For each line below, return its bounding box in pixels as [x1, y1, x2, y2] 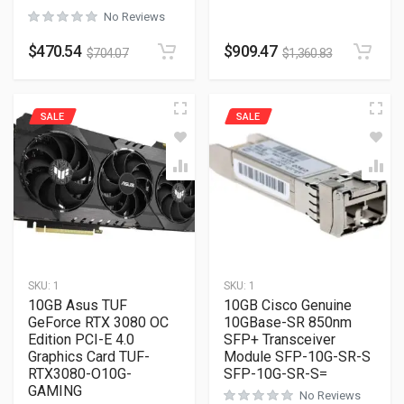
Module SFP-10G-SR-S [224, 348, 371, 365]
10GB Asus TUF [28, 297, 127, 314]
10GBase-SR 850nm [224, 314, 352, 331]
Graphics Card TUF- [28, 348, 150, 365]
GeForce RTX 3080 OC [28, 314, 169, 331]
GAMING [28, 382, 82, 399]
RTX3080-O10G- [28, 365, 132, 382]
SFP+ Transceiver [224, 331, 335, 348]
